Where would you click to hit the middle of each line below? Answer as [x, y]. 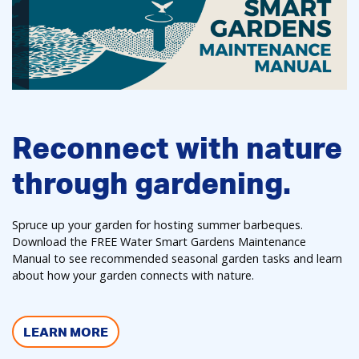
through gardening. [151, 182]
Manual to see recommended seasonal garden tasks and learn [177, 258]
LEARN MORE [66, 331]
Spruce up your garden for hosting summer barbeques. [157, 224]
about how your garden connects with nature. [133, 275]
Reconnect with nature [177, 147]
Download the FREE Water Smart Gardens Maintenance [159, 241]
